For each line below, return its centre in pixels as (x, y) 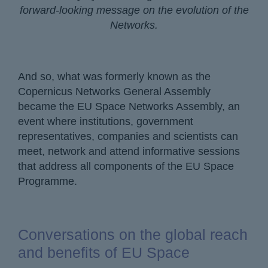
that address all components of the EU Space (126, 167)
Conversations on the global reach (133, 235)
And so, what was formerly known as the (114, 77)
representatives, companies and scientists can (128, 137)
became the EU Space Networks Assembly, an (129, 107)
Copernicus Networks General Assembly (114, 92)
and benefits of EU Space (104, 253)
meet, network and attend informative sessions (129, 152)
